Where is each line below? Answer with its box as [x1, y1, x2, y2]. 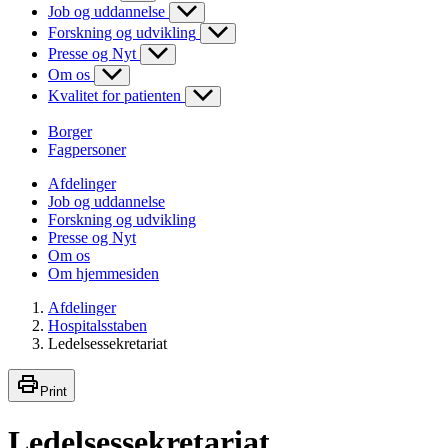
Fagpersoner [48, 141, 126, 159]
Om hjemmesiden [48, 265, 159, 283]
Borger [48, 123, 92, 141]
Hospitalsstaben [48, 317, 147, 335]
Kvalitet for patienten [48, 87, 181, 105]
